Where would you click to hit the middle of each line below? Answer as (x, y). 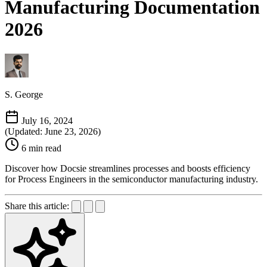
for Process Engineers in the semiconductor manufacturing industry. (131, 179)
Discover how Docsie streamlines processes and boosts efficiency (128, 168)
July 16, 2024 (47, 120)
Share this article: (37, 206)
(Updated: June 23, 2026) (53, 131)
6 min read (41, 148)
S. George (24, 94)
